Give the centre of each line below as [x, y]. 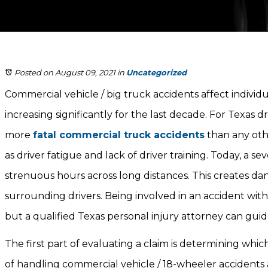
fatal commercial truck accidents [119, 135]
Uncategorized [156, 72]
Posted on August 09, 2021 [65, 72]
